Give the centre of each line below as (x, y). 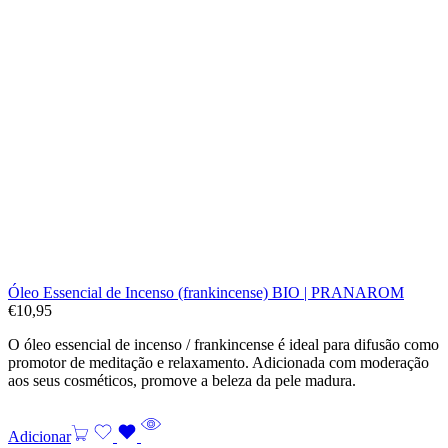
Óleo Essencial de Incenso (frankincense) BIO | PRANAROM (206, 292)
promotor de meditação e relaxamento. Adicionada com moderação (218, 362)
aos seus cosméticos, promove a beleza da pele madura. (182, 380)
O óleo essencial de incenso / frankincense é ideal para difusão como (223, 344)
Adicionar (39, 436)
